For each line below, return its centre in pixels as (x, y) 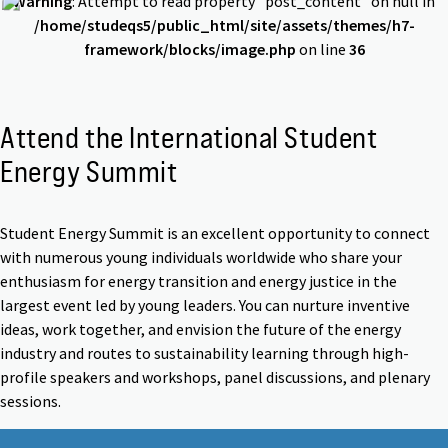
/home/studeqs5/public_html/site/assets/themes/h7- (224, 25)
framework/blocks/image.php (189, 49)
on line (322, 49)
